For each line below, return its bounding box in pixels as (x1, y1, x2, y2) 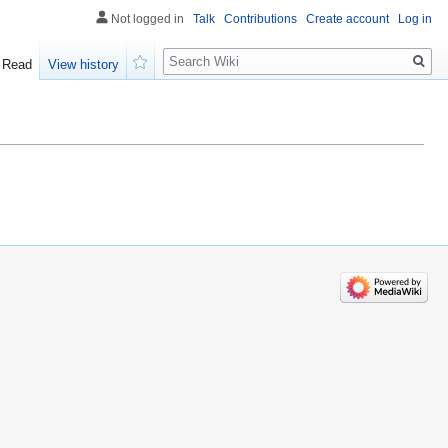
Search (162, 39, 229, 62)
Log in (398, 12, 432, 26)
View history (48, 57, 120, 73)
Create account (306, 12, 389, 26)
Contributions (224, 12, 297, 26)
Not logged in (111, 12, 184, 26)
